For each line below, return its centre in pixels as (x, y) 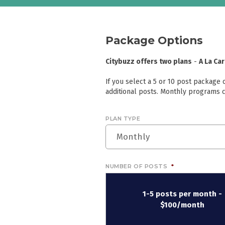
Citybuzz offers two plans (149, 61)
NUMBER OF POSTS (137, 166)
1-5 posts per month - (183, 194)
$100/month (183, 205)
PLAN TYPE (123, 118)
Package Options (154, 40)
